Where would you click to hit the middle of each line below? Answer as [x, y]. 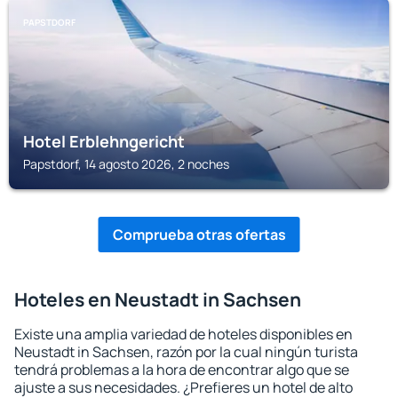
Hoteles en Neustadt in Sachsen [158, 299]
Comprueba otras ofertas [199, 235]
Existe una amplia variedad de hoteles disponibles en [183, 334]
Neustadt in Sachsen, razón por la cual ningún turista [186, 352]
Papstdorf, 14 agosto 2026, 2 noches [126, 164]
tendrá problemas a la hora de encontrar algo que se [182, 370]
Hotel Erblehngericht [104, 141]
